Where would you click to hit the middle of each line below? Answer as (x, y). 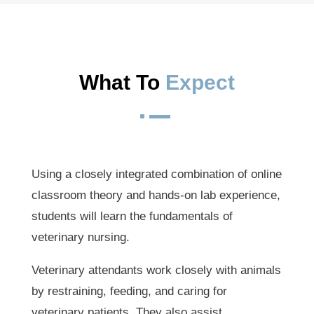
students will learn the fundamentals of (132, 217)
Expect (200, 83)
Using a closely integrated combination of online (156, 175)
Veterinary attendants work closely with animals (156, 271)
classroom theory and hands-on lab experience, (156, 196)
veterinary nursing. (80, 238)
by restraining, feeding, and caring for (129, 292)
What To (122, 83)
